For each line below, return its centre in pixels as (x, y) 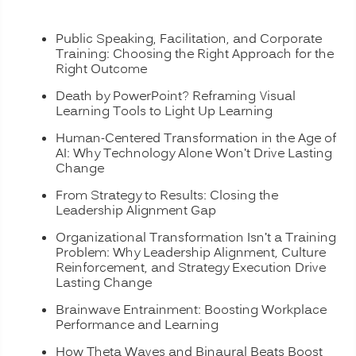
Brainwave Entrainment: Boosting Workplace (191, 310)
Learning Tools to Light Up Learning (164, 112)
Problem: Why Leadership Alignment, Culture (191, 253)
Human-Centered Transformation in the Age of (196, 139)
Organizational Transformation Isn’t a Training (196, 238)
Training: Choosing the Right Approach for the (195, 54)
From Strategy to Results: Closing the (167, 196)
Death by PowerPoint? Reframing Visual (176, 97)
